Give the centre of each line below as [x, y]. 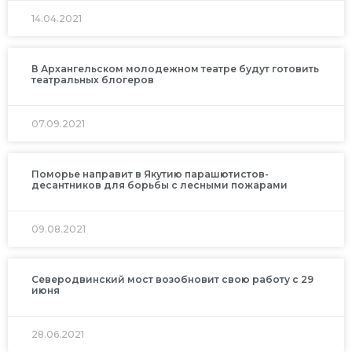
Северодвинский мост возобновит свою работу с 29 [172, 279]
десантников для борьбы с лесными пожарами [159, 185]
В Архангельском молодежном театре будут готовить [175, 68]
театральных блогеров [93, 79]
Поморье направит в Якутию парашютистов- [150, 174]
